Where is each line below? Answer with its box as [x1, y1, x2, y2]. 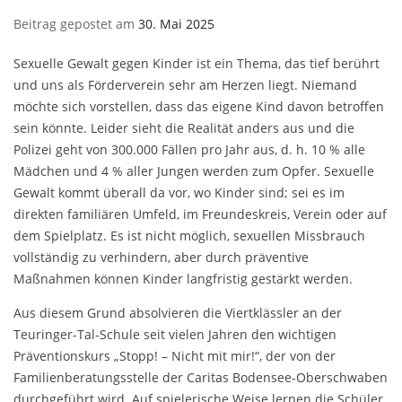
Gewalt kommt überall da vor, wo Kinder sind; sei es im [13, 184, 345, 201]
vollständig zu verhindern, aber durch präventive [13, 249, 309, 266]
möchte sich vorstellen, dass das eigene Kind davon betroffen [13, 98, 384, 115]
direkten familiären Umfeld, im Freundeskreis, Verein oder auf [13, 205, 387, 223]
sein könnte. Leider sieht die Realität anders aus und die [13, 119, 354, 136]
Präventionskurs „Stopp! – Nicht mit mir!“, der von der [13, 347, 336, 364]
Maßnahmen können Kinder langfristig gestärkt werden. [13, 270, 353, 287]
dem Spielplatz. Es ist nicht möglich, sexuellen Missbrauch [13, 227, 365, 244]
